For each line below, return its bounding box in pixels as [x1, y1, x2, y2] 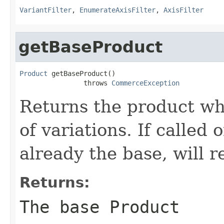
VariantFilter [19, 5, 71, 14]
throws [19, 78, 111, 87]
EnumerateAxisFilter [79, 5, 155, 14]
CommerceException [111, 78, 179, 87]
